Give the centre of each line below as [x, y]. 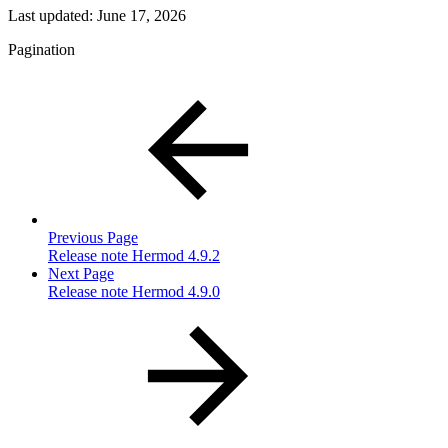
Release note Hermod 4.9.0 [134, 292]
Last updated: [52, 16]
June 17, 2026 [141, 16]
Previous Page [93, 238]
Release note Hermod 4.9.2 [134, 256]
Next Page [81, 274]
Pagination [41, 50]
